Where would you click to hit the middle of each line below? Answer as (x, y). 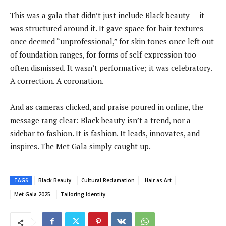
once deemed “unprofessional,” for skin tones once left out (112, 41)
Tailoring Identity (83, 194)
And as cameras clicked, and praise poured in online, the (107, 107)
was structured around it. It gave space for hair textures (107, 28)
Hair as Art (158, 180)
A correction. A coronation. (57, 80)
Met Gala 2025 (32, 194)
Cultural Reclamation (108, 180)
